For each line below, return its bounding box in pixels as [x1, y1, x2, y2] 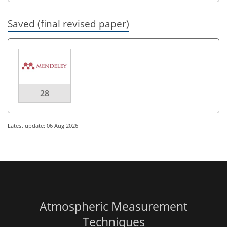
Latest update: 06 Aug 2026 [8, 122, 78, 130]
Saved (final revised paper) [8, 17, 129, 30]
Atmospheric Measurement [40, 199, 187, 215]
